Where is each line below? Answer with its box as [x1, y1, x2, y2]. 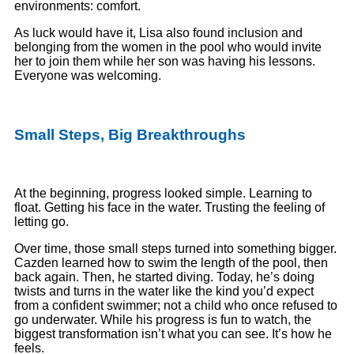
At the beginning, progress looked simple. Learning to [14, 186, 312, 201]
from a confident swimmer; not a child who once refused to [14, 299, 337, 313]
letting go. [14, 215, 69, 229]
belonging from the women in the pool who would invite [14, 40, 322, 55]
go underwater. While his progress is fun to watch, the [14, 313, 311, 327]
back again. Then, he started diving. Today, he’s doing [14, 270, 314, 284]
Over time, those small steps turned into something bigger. [14, 242, 337, 256]
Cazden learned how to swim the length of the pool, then [14, 256, 328, 270]
